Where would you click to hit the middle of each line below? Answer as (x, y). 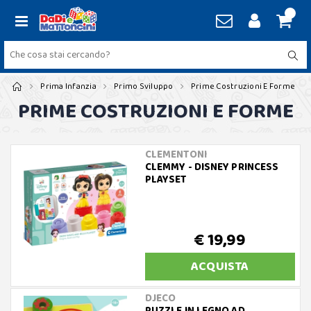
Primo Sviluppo (144, 86)
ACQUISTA (220, 267)
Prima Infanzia (68, 86)
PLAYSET (166, 180)
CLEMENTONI (176, 155)
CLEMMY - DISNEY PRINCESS (212, 167)
